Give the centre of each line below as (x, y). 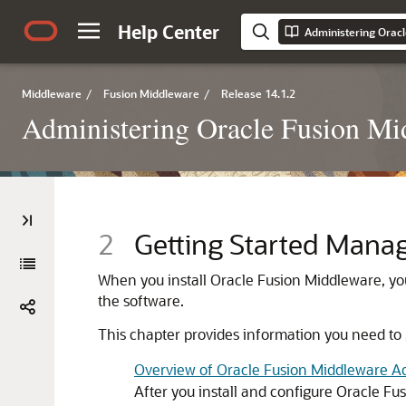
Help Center (169, 32)
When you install (154, 280)
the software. (141, 300)
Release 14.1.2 (258, 93)
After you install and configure (235, 391)
